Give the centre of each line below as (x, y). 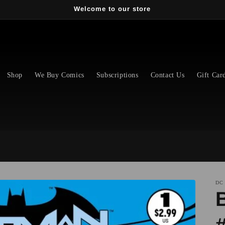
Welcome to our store (113, 9)
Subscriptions (117, 75)
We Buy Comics (59, 75)
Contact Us (167, 75)
